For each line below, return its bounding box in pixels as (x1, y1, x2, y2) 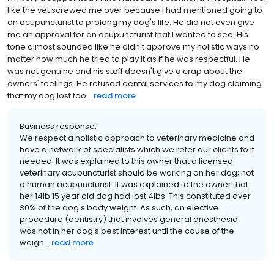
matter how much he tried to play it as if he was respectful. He (7, 53, 250, 65)
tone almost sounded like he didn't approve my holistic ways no (7, 40, 259, 53)
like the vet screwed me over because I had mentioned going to (7, 4, 262, 16)
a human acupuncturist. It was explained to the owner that (20, 178, 248, 190)
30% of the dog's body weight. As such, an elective (20, 201, 218, 213)
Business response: (20, 120, 97, 132)
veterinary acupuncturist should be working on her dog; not (20, 166, 254, 179)
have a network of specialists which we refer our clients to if (20, 143, 254, 155)
